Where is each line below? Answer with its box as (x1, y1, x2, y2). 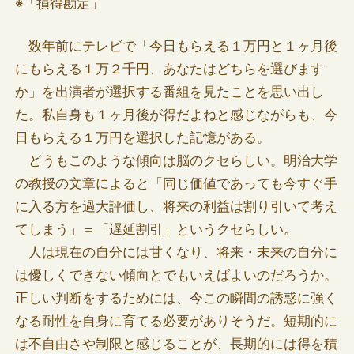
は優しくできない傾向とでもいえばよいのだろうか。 (14, 267, 337, 284)
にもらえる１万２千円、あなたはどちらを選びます (14, 61, 324, 77)
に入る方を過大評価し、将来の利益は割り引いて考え (14, 198, 337, 215)
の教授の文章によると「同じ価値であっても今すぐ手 (14, 175, 337, 192)
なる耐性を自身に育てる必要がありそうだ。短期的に (14, 313, 337, 330)
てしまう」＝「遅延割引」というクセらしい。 (14, 221, 297, 238)
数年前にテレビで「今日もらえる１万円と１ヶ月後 (14, 38, 337, 55)
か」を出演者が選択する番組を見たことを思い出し (14, 84, 324, 100)
